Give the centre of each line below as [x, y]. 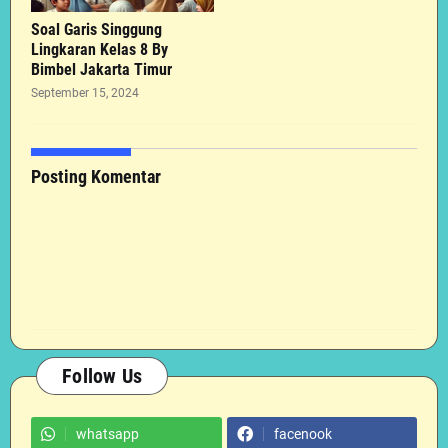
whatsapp [107, 434]
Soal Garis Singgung [96, 29]
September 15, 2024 [85, 93]
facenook [302, 434]
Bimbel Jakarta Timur [101, 69]
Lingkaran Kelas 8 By [99, 49]
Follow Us [102, 376]
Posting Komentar [96, 176]
